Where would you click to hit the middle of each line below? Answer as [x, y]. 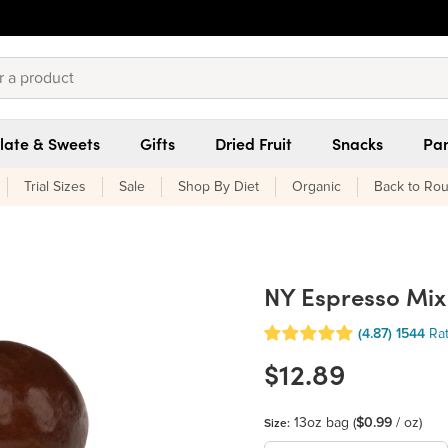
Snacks [357, 144]
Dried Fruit [253, 144]
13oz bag [323, 423]
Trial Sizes [55, 187]
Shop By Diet [218, 187]
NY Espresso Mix [355, 297]
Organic [316, 187]
